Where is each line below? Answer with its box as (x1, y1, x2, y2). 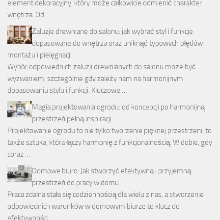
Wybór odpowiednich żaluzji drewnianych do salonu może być (7, 62, 196, 71)
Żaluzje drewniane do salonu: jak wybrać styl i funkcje (32, 27, 193, 36)
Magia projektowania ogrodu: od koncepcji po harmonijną (32, 102, 205, 111)
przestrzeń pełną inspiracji (32, 114, 111, 123)
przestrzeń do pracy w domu (32, 178, 119, 187)
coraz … (7, 149, 30, 159)
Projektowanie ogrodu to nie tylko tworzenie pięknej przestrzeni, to (7, 126, 212, 135)
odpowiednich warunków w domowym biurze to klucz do (7, 201, 180, 211)
